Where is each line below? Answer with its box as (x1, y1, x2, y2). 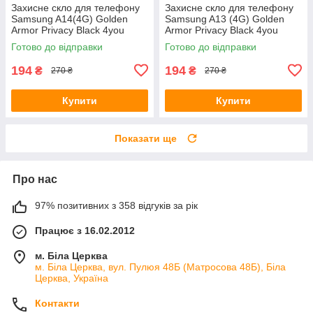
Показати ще (115, 132, 177, 144)
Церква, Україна (35, 272, 108, 284)
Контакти (35, 297, 80, 309)
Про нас (13, 173, 57, 185)
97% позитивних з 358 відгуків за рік (35, 199, 198, 211)
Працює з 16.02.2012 (35, 224, 135, 236)
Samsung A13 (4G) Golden (165, 13, 284, 24)
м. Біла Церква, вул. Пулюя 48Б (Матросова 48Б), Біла (35, 261, 286, 272)
